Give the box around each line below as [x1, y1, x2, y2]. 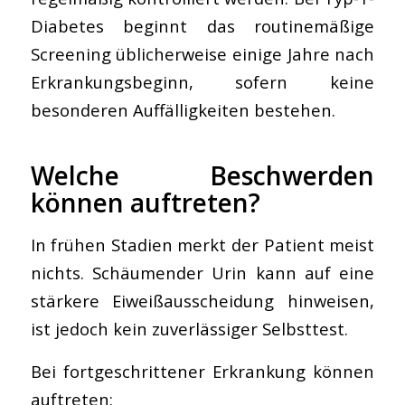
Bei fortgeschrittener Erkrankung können [30, 359, 375, 382]
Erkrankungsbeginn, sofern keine [30, 71, 375, 94]
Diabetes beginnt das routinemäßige [30, 14, 375, 38]
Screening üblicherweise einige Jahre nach [30, 42, 375, 66]
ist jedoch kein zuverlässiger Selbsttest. [30, 317, 348, 340]
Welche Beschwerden [30, 158, 375, 193]
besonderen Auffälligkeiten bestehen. [30, 99, 335, 122]
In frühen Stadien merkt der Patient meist [30, 233, 375, 256]
